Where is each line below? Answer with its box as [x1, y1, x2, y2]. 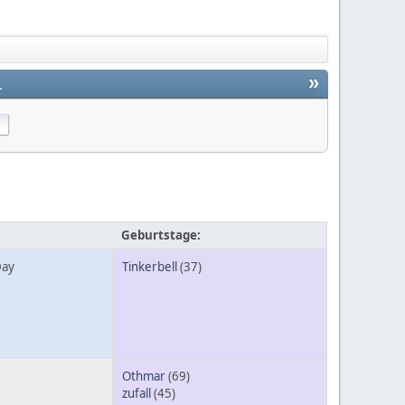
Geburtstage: [121, 227, 201, 244]
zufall [122, 385, 151, 402]
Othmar [122, 368, 165, 385]
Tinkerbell [122, 259, 177, 276]
